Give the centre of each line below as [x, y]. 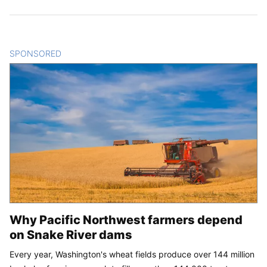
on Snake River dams [71, 235]
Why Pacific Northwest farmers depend [126, 220]
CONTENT [82, 54]
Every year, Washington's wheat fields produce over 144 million [132, 254]
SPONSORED [35, 54]
